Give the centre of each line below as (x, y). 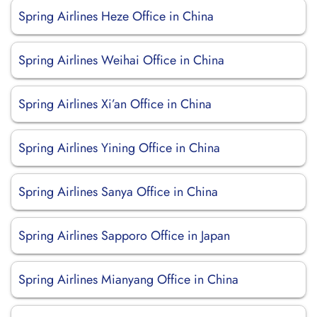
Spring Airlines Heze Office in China (116, 16)
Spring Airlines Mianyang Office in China (128, 279)
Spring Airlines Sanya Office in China (118, 192)
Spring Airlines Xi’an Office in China (115, 104)
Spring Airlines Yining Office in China (119, 148)
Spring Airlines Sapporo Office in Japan (124, 236)
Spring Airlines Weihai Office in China (121, 60)
